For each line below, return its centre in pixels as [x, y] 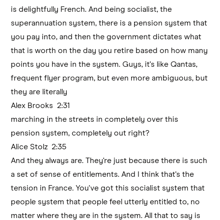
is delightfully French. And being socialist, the [92, 9]
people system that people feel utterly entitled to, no [106, 202]
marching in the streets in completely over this [95, 119]
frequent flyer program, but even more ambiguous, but [110, 78]
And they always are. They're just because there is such [109, 160]
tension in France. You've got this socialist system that [108, 188]
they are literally [39, 92]
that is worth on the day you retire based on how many [110, 50]
